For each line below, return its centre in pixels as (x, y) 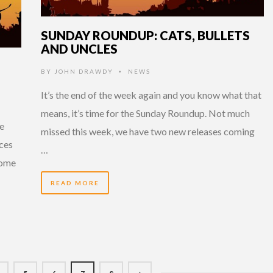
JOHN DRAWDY (84, 71)
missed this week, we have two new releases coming (148, 131)
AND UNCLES (79, 48)
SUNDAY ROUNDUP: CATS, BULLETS (145, 35)
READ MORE (75, 183)
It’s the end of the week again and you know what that (151, 94)
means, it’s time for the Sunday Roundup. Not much (145, 113)
